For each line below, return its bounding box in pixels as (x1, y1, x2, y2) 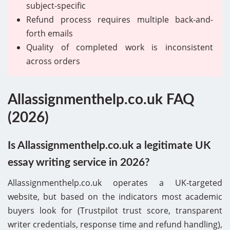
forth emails (26, 27, 73, 39)
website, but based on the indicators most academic (8, 190, 222, 202)
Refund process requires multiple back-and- (26, 13, 213, 25)
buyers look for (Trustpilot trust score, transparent (8, 204, 222, 216)
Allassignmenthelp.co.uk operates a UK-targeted (8, 177, 222, 188)
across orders (26, 55, 80, 67)
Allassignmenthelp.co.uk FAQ (8, 92, 195, 107)
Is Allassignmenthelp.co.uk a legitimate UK (8, 140, 210, 151)
